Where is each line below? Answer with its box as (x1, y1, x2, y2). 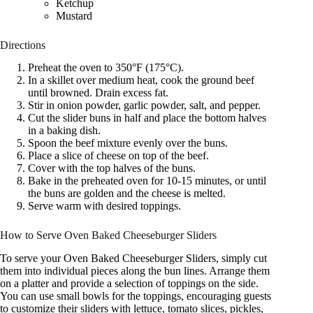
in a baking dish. (28, 124, 101, 137)
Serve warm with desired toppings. (28, 200, 181, 212)
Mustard (56, 9, 92, 22)
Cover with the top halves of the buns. (28, 162, 196, 175)
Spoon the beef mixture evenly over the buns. (28, 137, 228, 150)
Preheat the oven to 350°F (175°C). (28, 61, 184, 74)
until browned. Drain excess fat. (28, 87, 168, 99)
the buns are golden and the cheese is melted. (28, 187, 226, 200)
